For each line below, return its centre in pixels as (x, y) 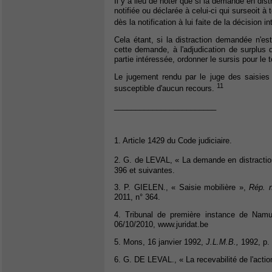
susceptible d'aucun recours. (165, 89)
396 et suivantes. (144, 170)
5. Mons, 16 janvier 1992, (160, 242)
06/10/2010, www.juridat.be (161, 225)
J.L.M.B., (222, 242)
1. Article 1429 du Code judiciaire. (173, 141)
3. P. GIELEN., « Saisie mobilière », (182, 188)
